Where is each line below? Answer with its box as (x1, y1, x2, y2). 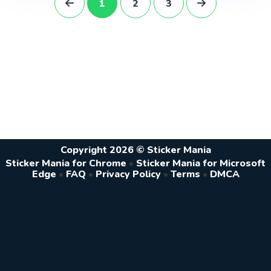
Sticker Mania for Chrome (5, 157, 126, 171)
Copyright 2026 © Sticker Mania (60, 143, 211, 157)
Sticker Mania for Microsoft (136, 157, 266, 171)
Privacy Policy (95, 168, 161, 181)
